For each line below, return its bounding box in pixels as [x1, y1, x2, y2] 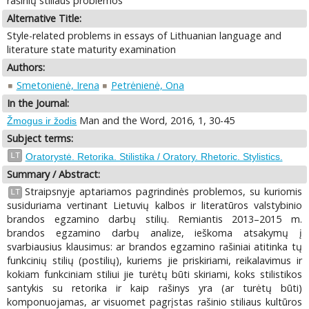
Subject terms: [7, 132, 74, 146]
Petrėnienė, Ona [110, 78, 184, 92]
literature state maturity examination [7, 43, 177, 57]
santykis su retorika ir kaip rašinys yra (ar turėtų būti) [7, 281, 302, 295]
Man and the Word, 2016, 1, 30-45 [77, 114, 235, 128]
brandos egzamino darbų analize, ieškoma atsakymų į [7, 226, 302, 240]
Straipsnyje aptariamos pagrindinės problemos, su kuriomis [24, 185, 302, 199]
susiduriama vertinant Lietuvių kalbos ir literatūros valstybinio [7, 199, 302, 212]
